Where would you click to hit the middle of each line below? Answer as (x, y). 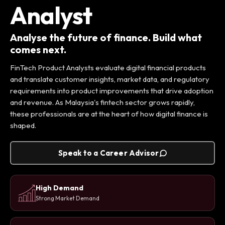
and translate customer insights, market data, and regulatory (110, 79)
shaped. (23, 126)
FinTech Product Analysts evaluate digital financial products (108, 68)
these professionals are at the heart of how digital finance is (109, 114)
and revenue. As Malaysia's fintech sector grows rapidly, (102, 102)
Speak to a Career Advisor (108, 153)
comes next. (38, 50)
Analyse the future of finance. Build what (106, 38)
